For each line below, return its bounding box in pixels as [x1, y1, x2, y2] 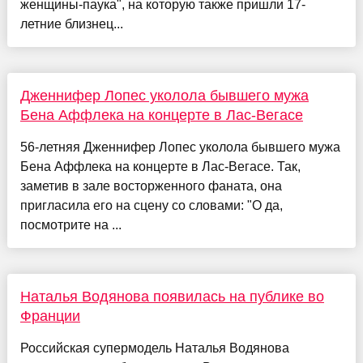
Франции [19, 308, 80, 325]
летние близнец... [19, 17, 123, 32]
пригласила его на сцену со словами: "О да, [19, 199, 283, 213]
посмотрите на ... [19, 218, 122, 233]
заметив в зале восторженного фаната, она [19, 179, 282, 194]
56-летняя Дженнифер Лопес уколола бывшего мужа [19, 140, 340, 155]
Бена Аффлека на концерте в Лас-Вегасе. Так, [19, 160, 301, 174]
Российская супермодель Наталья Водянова [19, 341, 289, 356]
